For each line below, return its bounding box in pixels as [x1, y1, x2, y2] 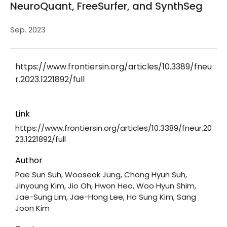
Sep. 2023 [10, 24, 46, 35]
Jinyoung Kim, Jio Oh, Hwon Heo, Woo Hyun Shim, [15, 180, 196, 191]
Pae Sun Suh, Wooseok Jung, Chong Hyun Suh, [15, 169, 187, 180]
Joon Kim [15, 202, 50, 213]
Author [15, 154, 43, 166]
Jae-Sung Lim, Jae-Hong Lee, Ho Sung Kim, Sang [15, 191, 196, 202]
